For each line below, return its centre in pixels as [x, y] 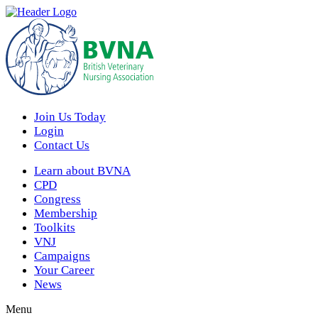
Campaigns [62, 256]
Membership [66, 213]
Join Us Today [70, 117]
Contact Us [62, 145]
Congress [57, 199]
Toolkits [55, 227]
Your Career [64, 270]
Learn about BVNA [82, 171]
